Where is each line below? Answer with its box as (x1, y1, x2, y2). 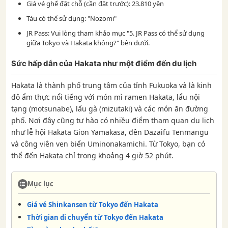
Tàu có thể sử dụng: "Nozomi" (26, 14, 117, 23)
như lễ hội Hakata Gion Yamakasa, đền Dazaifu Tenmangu (11, 127, 209, 137)
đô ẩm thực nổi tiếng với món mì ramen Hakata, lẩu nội (11, 92, 200, 102)
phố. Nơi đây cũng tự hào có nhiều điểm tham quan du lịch (11, 116, 214, 125)
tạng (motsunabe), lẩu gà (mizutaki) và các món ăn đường (11, 104, 208, 113)
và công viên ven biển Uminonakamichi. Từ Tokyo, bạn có (11, 139, 205, 149)
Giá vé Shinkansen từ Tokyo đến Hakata (27, 200, 158, 209)
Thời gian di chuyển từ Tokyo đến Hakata (27, 213, 163, 222)
